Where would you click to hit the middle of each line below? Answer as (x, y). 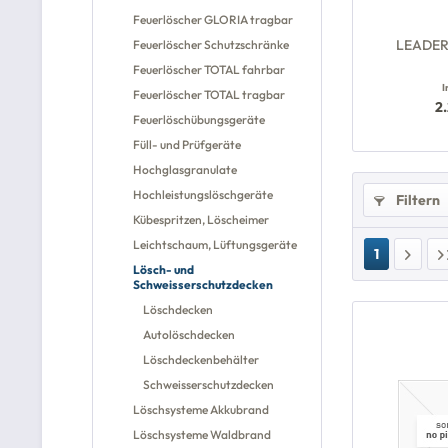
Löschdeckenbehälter (201, 359)
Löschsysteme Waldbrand (202, 434)
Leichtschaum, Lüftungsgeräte (215, 244)
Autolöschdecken (189, 334)
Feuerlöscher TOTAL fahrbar (209, 69)
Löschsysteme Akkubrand (201, 409)
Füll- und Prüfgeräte (187, 144)
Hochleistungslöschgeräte (203, 194)
